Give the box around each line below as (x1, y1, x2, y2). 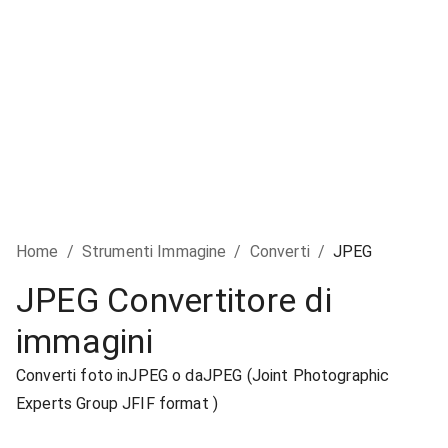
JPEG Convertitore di (16, 280, 332, 320)
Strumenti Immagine (81, 242, 227, 261)
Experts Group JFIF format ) (16, 394, 219, 413)
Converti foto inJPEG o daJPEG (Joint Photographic (16, 366, 390, 385)
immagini (16, 321, 153, 361)
